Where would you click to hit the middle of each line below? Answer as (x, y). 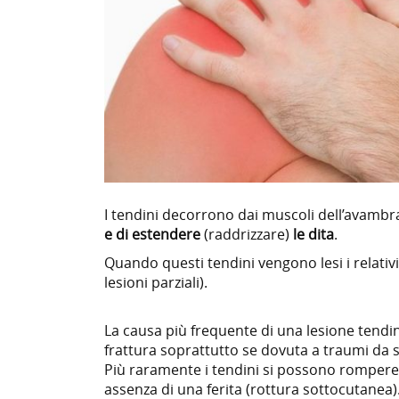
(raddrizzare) (245, 234)
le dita (312, 234)
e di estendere (152, 234)
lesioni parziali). (156, 282)
